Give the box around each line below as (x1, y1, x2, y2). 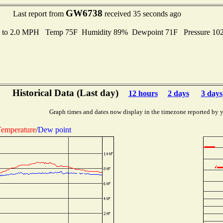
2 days (167, 89, 189, 98)
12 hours (128, 89, 158, 98)
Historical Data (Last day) (12, 88, 118, 98)
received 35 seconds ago (103, 9, 181, 18)
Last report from (13, 9, 66, 18)
